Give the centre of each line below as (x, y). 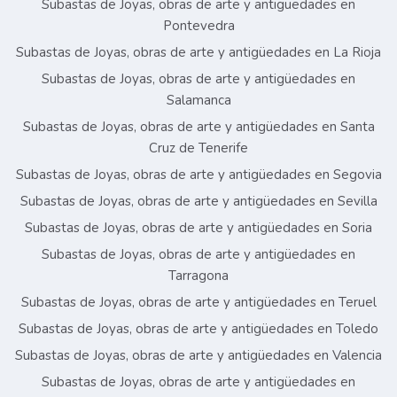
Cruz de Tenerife (198, 148)
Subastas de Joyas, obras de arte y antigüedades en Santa (198, 127)
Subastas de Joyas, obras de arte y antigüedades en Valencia (198, 356)
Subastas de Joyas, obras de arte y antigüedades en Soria (198, 228)
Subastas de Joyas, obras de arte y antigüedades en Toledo (198, 329)
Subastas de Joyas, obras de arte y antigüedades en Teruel (198, 303)
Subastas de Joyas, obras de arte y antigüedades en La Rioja (198, 53)
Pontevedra (198, 26)
